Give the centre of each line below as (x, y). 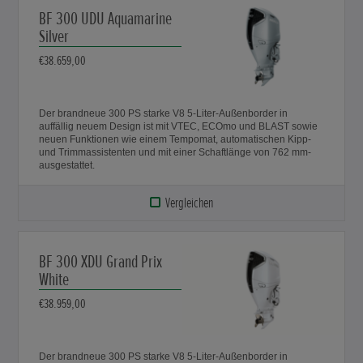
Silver (54, 37)
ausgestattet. (67, 166)
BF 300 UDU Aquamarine (106, 19)
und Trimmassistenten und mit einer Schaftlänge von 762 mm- (175, 153)
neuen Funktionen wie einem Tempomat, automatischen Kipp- (175, 140)
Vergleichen (189, 203)
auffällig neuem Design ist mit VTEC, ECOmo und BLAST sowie (179, 127)
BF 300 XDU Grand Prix (101, 263)
